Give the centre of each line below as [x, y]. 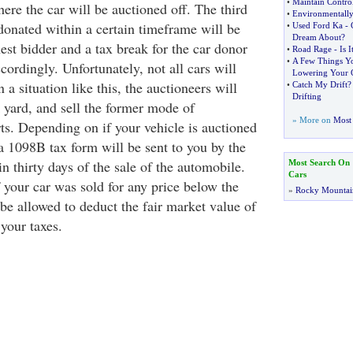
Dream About [316, 37]
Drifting [307, 96]
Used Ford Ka [317, 25]
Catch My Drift [320, 84]
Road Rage [312, 49]
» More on [312, 120]
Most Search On [319, 162]
